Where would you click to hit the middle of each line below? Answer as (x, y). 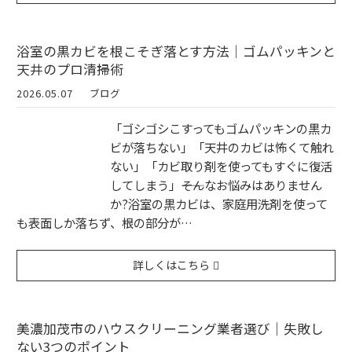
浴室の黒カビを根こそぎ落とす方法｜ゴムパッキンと (176, 51)
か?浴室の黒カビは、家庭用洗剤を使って (219, 204)
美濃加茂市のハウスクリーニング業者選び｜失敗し (170, 329)
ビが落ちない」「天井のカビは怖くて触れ (222, 147)
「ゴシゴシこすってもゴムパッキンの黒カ (221, 128)
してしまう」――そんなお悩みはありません (216, 185)
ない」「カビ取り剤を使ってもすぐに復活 (221, 166)
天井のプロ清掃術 (70, 70)
